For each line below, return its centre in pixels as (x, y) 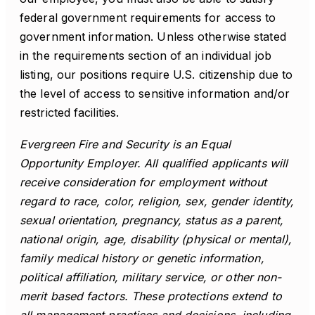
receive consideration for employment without (143, 182)
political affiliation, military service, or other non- (151, 277)
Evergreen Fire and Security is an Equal (125, 144)
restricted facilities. (70, 112)
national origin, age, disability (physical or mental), (156, 239)
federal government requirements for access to (148, 18)
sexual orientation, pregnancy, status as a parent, (152, 220)
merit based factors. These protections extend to (151, 296)
